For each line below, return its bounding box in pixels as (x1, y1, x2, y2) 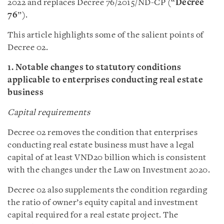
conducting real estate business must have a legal (7, 141, 194, 149)
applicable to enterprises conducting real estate (7, 76, 203, 84)
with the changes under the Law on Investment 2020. (7, 166, 210, 174)
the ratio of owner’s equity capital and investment (7, 198, 198, 207)
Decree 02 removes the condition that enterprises (7, 128, 197, 137)
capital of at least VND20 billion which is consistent (7, 153, 206, 162)
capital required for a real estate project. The (7, 211, 178, 219)
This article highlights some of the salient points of (7, 31, 204, 39)
